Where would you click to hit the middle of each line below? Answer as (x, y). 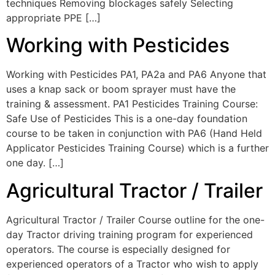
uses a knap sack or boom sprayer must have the (121, 89)
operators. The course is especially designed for (118, 249)
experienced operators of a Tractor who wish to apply (132, 264)
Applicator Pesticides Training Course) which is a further (137, 148)
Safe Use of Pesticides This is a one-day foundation (127, 119)
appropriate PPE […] (53, 17)
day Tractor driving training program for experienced (130, 234)
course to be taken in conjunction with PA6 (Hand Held (134, 134)
